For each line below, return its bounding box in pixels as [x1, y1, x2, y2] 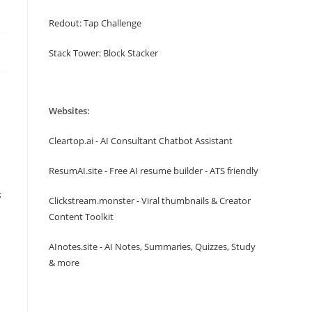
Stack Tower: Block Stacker [49, 47, 158, 59]
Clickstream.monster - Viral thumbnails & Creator [49, 194, 251, 207]
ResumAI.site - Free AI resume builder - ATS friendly [49, 164, 258, 177]
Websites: [49, 104, 90, 117]
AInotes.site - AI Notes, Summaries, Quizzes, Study [49, 240, 256, 253]
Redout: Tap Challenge [49, 17, 141, 29]
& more [49, 256, 79, 269]
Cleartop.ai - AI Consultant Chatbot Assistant [49, 134, 233, 147]
